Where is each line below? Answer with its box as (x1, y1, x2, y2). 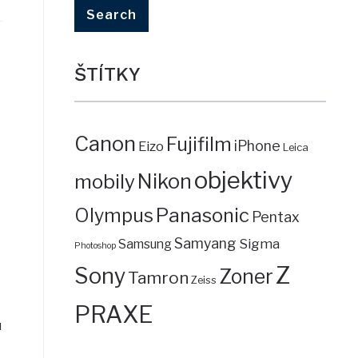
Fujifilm (165, 132, 232, 156)
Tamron (127, 267, 189, 288)
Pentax (251, 208, 300, 225)
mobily (74, 169, 135, 193)
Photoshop (74, 240, 116, 251)
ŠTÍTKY (74, 62, 140, 86)
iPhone (233, 137, 280, 154)
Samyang (173, 234, 237, 252)
